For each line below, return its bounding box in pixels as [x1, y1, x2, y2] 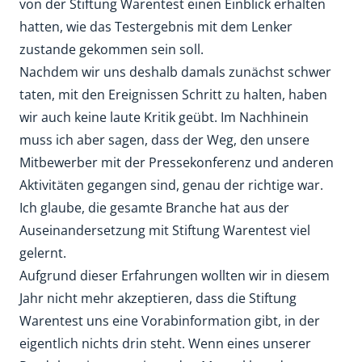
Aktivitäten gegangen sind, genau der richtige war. [19, 176, 323, 194]
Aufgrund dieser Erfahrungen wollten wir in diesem [19, 267, 330, 284]
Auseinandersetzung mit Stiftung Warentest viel [19, 221, 310, 239]
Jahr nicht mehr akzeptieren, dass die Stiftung [19, 289, 297, 307]
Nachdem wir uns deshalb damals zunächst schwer [19, 63, 331, 81]
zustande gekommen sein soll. [19, 40, 204, 58]
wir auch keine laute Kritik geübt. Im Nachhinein [19, 108, 309, 126]
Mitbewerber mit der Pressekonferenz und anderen [19, 154, 334, 171]
